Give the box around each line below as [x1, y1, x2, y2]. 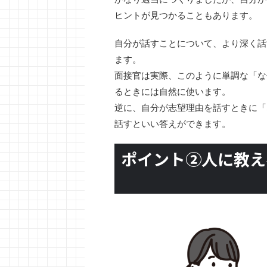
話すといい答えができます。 [114, 118, 231, 130]
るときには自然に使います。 [114, 86, 231, 98]
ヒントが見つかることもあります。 [114, 10, 257, 21]
